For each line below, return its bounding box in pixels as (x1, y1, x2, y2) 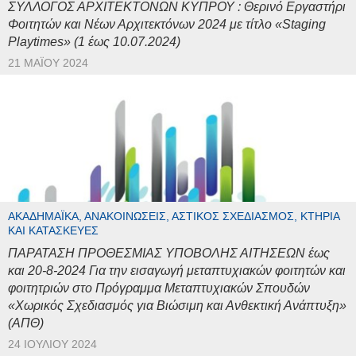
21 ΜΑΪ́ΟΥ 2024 (8, 56, 88, 69)
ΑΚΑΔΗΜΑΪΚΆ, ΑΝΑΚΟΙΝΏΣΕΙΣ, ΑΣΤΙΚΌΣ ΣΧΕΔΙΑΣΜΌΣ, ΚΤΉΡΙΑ (8, 210, 339, 222)
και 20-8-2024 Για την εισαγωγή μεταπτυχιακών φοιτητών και (8, 263, 346, 277)
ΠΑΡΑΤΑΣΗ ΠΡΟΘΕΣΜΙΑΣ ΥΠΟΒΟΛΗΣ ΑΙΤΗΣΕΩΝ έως (8, 246, 330, 260)
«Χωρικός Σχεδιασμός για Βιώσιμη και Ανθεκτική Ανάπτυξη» (8, 298, 346, 312)
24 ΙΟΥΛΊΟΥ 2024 (8, 338, 97, 350)
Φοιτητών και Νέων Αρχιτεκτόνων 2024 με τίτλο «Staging (8, 17, 326, 31)
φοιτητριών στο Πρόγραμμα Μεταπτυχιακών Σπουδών (8, 281, 310, 295)
